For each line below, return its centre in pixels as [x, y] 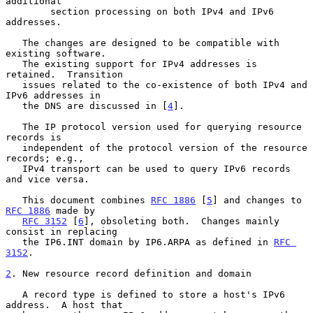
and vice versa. [48, 179]
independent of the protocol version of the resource [14, 147]
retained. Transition [64, 74]
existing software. [56, 53]
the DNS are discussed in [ [95, 105]
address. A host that [64, 305]
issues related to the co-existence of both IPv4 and [14, 85]
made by [73, 210]
